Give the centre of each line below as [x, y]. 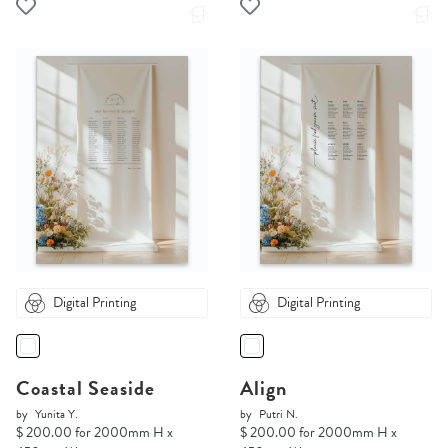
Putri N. [278, 414]
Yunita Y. [56, 414]
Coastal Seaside [85, 388]
